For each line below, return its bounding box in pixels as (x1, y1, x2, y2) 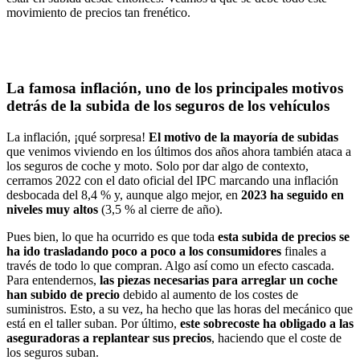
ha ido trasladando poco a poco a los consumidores (6, 244, 284, 259)
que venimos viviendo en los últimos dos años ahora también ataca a (6, 145, 351, 159)
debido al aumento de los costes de (123, 288, 298, 302)
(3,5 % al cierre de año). (101, 202, 223, 217)
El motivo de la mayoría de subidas (149, 130, 338, 145)
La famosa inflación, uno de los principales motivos (6, 80, 343, 97)
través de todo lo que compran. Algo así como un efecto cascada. (6, 259, 334, 273)
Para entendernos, (6, 273, 100, 288)
